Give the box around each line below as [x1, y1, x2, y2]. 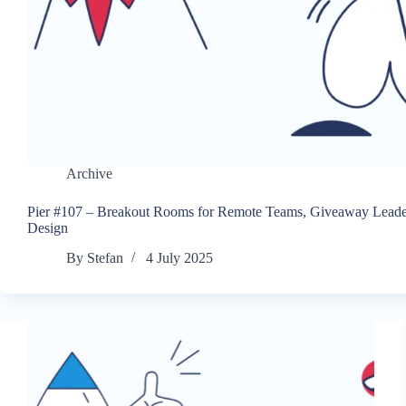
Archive [66, 166, 112, 182]
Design [27, 220, 68, 237]
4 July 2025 [146, 250, 214, 266]
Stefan [87, 250, 124, 266]
